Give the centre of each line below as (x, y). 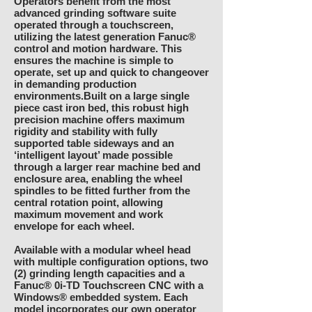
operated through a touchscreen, (94, 25)
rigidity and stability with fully (86, 131)
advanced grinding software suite (95, 13)
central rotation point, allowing (88, 202)
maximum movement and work (88, 214)
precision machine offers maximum (99, 119)
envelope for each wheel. (74, 226)
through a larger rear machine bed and (107, 167)
